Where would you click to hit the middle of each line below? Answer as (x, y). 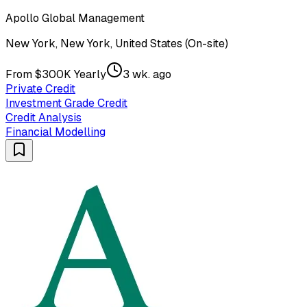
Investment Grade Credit (66, 103)
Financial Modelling (56, 132)
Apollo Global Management (75, 18)
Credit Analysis (44, 117)
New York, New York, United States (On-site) (117, 43)
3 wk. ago (147, 74)
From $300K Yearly (56, 74)
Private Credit (40, 88)
